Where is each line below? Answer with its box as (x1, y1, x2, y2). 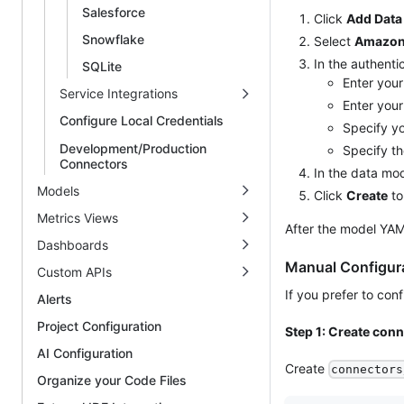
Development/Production (60, 140, 207, 156)
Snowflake (82, 32, 144, 48)
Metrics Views (37, 209, 118, 225)
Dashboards (37, 236, 108, 252)
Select (314, 33, 354, 49)
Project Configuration (37, 318, 161, 335)
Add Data (346, 11, 402, 26)
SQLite (82, 59, 122, 75)
